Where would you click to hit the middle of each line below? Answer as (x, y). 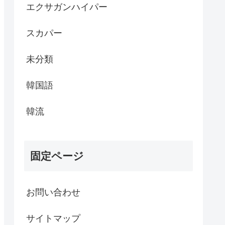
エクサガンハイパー (67, 7)
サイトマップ (53, 218)
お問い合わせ (53, 192)
